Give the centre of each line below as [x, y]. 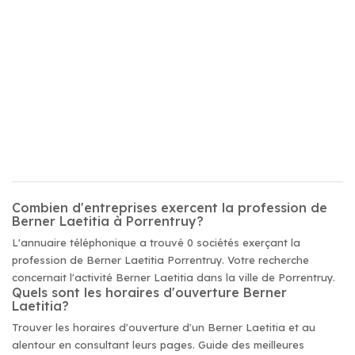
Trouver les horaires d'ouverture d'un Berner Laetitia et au [164, 327]
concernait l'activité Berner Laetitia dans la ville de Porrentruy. [174, 277]
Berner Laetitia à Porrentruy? [108, 221]
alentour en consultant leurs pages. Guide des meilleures [158, 345]
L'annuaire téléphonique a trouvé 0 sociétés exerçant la [156, 242]
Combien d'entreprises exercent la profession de [170, 208]
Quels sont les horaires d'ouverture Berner [149, 292]
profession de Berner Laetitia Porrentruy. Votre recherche [160, 260]
